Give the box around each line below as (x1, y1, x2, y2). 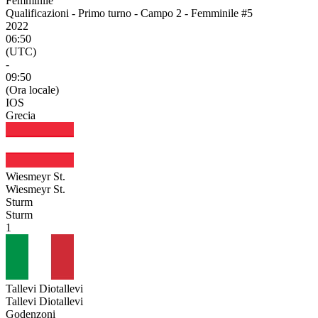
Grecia (6, 109, 35, 121)
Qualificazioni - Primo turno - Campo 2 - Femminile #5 (6, 7, 253, 19)
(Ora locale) (6, 84, 59, 96)
